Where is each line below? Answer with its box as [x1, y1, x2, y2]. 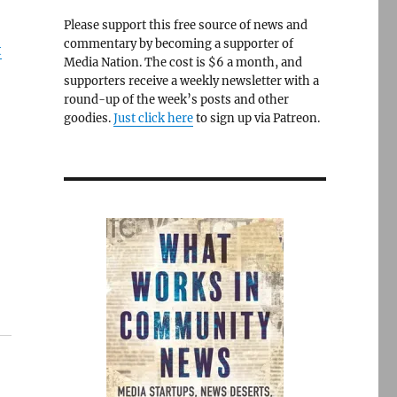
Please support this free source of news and [63, 18, 307, 33]
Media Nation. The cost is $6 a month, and [63, 55, 302, 70]
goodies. [63, 111, 113, 126]
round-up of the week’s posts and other [63, 92, 289, 107]
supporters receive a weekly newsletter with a [63, 74, 319, 89]
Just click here [113, 111, 193, 126]
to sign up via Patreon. [192, 111, 320, 126]
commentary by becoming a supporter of [63, 36, 293, 51]
